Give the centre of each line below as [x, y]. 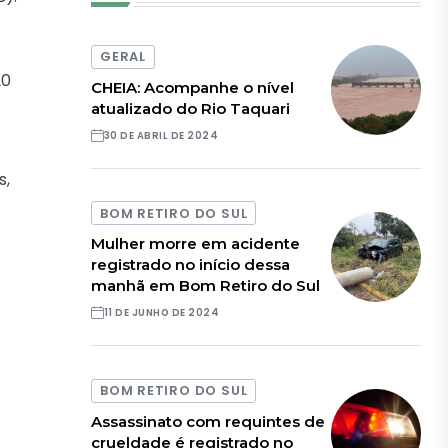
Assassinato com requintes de [208, 421]
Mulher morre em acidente [196, 244]
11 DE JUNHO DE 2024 [161, 313]
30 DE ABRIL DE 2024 [161, 135]
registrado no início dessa [191, 265]
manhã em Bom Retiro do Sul [206, 286]
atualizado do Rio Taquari [191, 108]
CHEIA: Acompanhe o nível [193, 87]
